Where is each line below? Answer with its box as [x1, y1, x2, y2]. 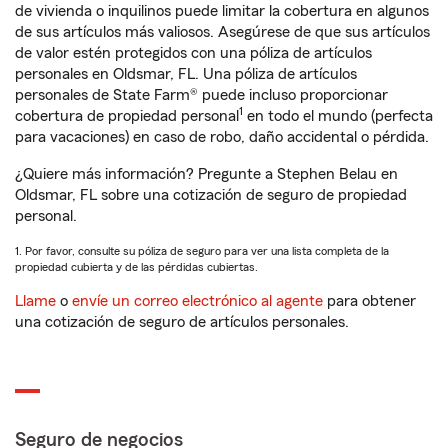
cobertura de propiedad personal [15, 108, 239, 124]
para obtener [323, 293, 416, 309]
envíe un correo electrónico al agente [72, 293, 323, 309]
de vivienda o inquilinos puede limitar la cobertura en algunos [15, 3, 429, 19]
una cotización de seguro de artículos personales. [15, 314, 349, 330]
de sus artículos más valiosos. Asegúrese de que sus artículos [15, 24, 430, 40]
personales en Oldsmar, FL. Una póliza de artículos [15, 66, 357, 82]
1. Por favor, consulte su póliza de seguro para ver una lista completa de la [15, 245, 389, 257]
